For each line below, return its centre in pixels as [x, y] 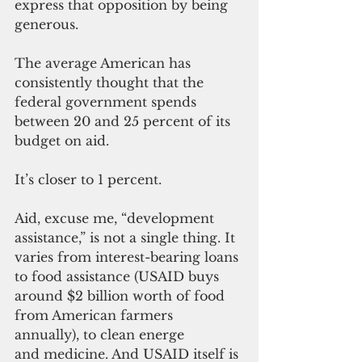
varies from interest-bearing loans [128, 257]
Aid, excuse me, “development [116, 219]
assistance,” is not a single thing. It [127, 238]
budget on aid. [62, 141]
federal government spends [107, 102]
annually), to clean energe [101, 335]
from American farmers [96, 316]
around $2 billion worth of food [122, 296]
